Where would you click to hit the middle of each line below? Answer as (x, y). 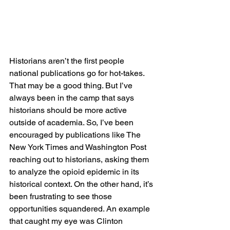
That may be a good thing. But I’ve (72, 85)
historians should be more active (69, 110)
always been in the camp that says (73, 98)
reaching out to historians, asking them (80, 159)
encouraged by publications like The (76, 135)
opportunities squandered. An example (81, 208)
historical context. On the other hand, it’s (82, 184)
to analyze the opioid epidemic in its (75, 171)
